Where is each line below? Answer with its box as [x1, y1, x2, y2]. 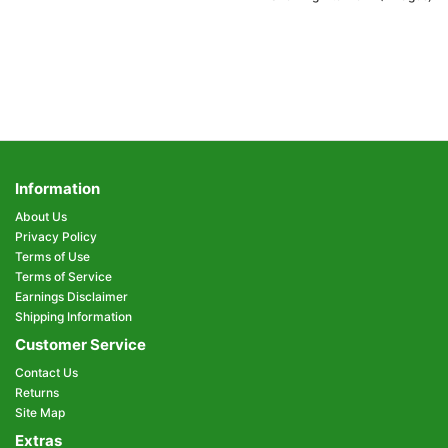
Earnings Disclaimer [15, 289, 128, 304]
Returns [15, 385, 59, 400]
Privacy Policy [15, 229, 97, 244]
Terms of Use [15, 249, 90, 264]
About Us [15, 209, 67, 224]
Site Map [15, 405, 65, 420]
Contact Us [15, 365, 78, 380]
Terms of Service [15, 269, 112, 284]
